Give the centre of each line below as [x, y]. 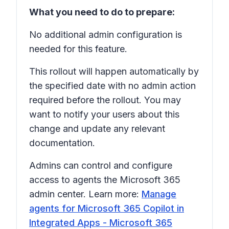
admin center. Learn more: [85, 194]
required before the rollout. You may [105, 100]
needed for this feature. [78, 49]
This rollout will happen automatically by [114, 71]
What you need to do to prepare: [102, 12]
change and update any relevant [97, 129]
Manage [159, 194]
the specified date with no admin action [112, 86]
